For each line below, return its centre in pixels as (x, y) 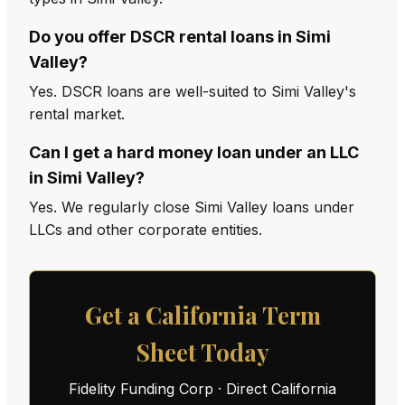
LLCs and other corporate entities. (146, 230)
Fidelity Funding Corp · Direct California (202, 389)
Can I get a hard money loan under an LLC (194, 152)
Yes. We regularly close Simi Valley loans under (192, 207)
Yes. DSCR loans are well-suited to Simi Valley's (193, 91)
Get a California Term (202, 315)
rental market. (77, 114)
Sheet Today (202, 352)
